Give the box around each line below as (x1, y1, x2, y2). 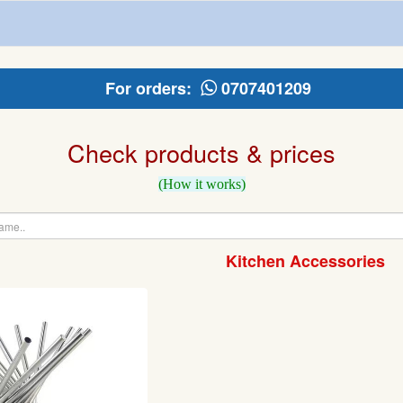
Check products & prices (67, 135, 336, 170)
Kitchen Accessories (226, 249, 386, 273)
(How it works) (157, 176, 246, 192)
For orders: (104, 76, 201, 100)
